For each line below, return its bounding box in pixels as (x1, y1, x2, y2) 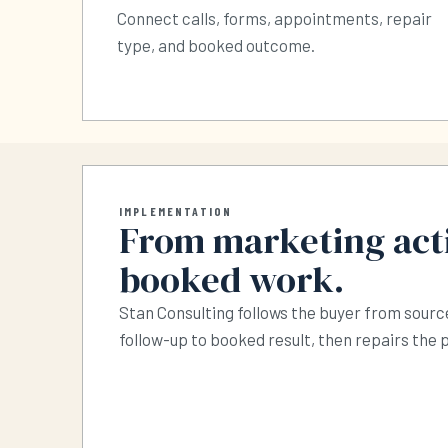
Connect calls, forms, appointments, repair (117, 8, 432, 29)
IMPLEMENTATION (119, 204, 233, 219)
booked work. (119, 254, 344, 305)
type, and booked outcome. (117, 35, 315, 56)
